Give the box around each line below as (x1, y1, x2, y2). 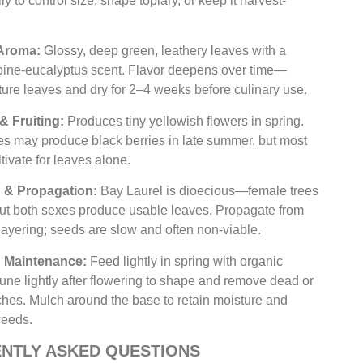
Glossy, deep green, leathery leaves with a (41, 44, 287, 58)
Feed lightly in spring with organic (87, 254, 284, 268)
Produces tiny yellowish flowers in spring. (64, 113, 305, 128)
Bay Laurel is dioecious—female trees (97, 184, 319, 199)
